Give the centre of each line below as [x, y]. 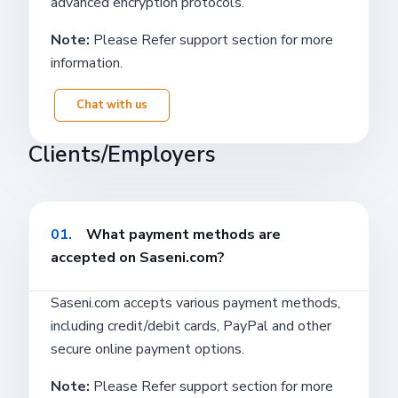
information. [87, 63]
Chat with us [112, 104]
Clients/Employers [122, 154]
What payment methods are [183, 234]
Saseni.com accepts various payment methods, [195, 302]
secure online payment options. [147, 349]
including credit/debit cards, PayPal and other [191, 326]
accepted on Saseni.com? [138, 257]
